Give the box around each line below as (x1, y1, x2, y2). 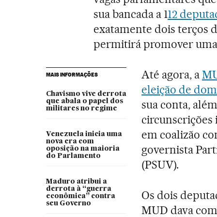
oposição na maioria (46, 145, 120, 152)
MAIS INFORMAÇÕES (46, 71, 98, 78)
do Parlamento (46, 152, 101, 159)
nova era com (46, 138, 94, 145)
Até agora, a (141, 67, 202, 81)
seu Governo (46, 200, 91, 207)
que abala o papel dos (46, 97, 123, 105)
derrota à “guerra (46, 185, 111, 192)
